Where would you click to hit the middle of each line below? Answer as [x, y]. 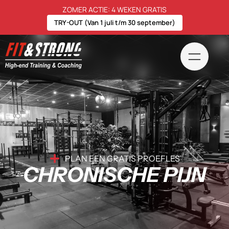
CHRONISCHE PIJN [114, 175]
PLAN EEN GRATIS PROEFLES [122, 159]
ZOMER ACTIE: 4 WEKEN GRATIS [114, 9]
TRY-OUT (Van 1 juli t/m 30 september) [114, 22]
